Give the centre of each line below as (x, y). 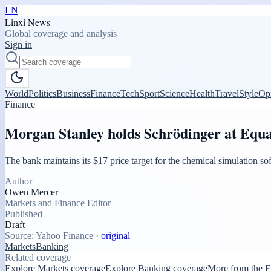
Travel (227, 93)
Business (73, 93)
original (116, 235)
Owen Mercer (31, 192)
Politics (42, 93)
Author (18, 181)
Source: (20, 235)
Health (202, 93)
